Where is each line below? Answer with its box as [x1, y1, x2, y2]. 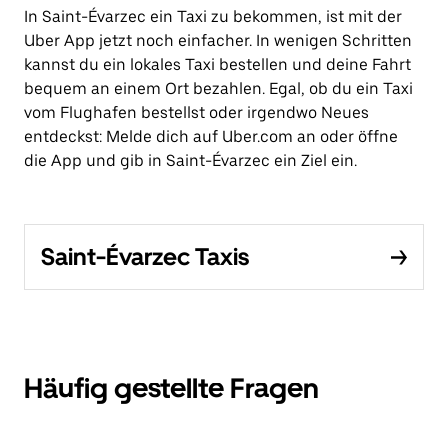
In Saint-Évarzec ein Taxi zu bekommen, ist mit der [24, 7, 402, 26]
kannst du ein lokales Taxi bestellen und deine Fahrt [24, 55, 411, 74]
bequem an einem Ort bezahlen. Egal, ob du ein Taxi [24, 79, 413, 98]
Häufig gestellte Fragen [24, 371, 319, 405]
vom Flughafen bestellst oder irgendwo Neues [24, 103, 369, 122]
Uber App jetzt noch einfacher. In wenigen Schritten [24, 31, 412, 50]
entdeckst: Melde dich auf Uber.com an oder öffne [24, 127, 398, 146]
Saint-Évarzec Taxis [41, 242, 249, 271]
